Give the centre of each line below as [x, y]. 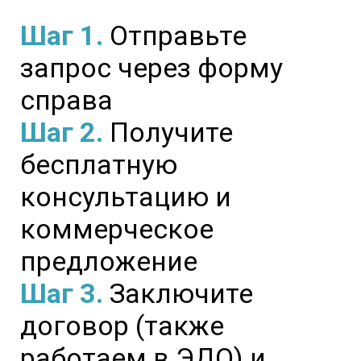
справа [66, 100]
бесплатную [99, 165]
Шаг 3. [65, 294]
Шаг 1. [65, 36]
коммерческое [117, 229]
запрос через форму [151, 68]
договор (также [122, 326]
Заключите [181, 294]
